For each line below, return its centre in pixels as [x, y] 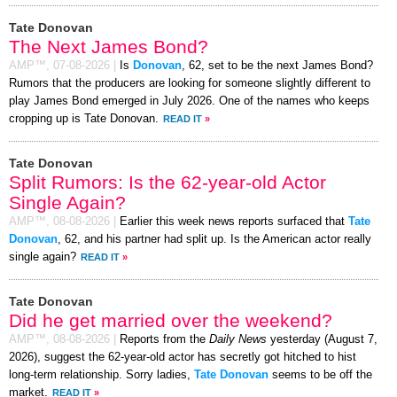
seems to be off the [320, 375]
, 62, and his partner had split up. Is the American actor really [214, 240]
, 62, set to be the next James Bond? [277, 66]
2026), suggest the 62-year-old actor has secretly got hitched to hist [183, 358]
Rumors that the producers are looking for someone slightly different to [190, 84]
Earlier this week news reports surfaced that [234, 222]
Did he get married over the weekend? [171, 321]
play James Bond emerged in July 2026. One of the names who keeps [189, 101]
